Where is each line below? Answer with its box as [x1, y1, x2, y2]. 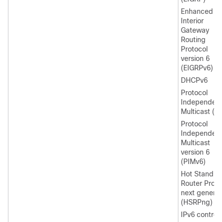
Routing [181, 36, 206, 44]
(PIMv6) [181, 158, 206, 166]
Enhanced [181, 7, 213, 15]
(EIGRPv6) [181, 64, 213, 72]
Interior [181, 17, 204, 25]
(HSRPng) [181, 198, 213, 206]
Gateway [181, 26, 209, 34]
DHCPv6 [181, 76, 208, 84]
